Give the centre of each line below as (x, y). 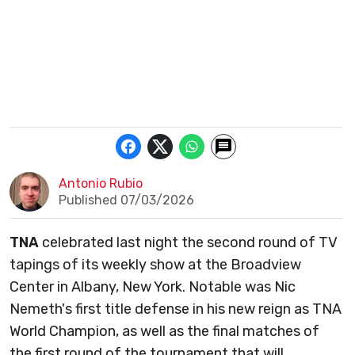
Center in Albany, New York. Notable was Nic (153, 287)
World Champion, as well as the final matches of (164, 332)
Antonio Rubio (100, 184)
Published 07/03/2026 (126, 200)
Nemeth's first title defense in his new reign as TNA (176, 309)
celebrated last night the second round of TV (188, 243)
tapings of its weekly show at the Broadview (155, 265)
